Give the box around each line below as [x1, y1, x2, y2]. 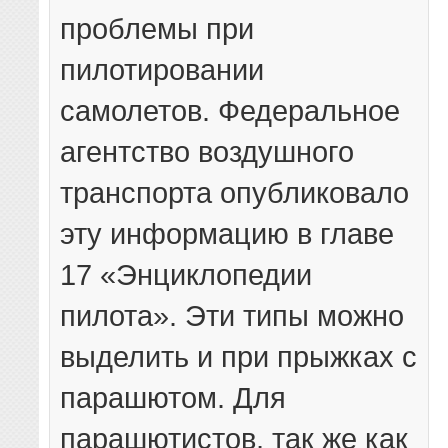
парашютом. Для [60, 381, 287, 415]
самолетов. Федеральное [60, 94, 401, 128]
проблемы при [60, 12, 255, 46]
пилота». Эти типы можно [60, 299, 405, 333]
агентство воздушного [60, 135, 355, 169]
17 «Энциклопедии [60, 258, 313, 292]
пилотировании [60, 53, 265, 87]
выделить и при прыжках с [60, 340, 418, 374]
